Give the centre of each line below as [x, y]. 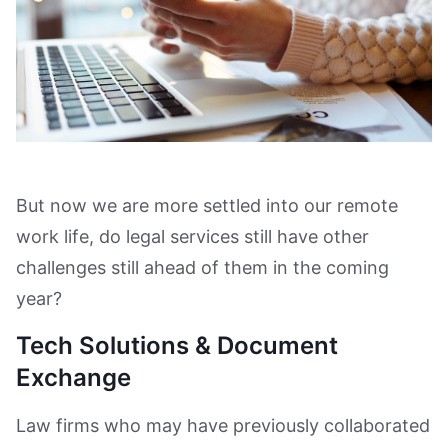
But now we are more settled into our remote [207, 205]
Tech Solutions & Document [177, 345]
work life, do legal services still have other [192, 236]
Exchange [73, 377]
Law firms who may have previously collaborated [223, 425]
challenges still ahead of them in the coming [202, 267]
